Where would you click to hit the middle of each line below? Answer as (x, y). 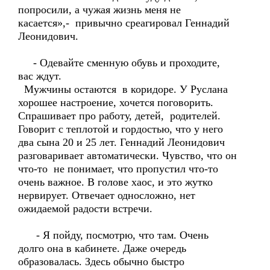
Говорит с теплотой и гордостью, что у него (121, 129)
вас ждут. (40, 76)
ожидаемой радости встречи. (85, 209)
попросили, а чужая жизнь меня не (99, 10)
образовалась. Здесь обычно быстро (101, 262)
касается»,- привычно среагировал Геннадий (124, 23)
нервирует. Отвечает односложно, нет (107, 195)
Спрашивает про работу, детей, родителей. (119, 116)
